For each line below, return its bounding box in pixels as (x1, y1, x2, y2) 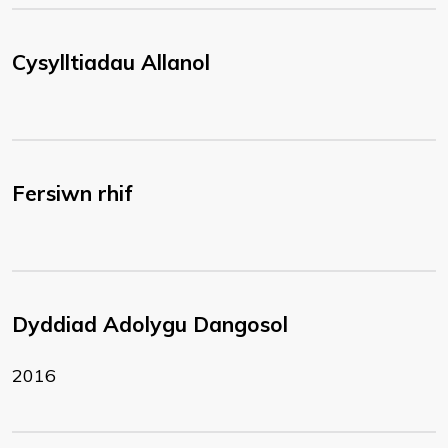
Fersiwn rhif (12, 180, 133, 206)
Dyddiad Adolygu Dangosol (12, 311, 288, 337)
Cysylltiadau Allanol (12, 49, 210, 75)
